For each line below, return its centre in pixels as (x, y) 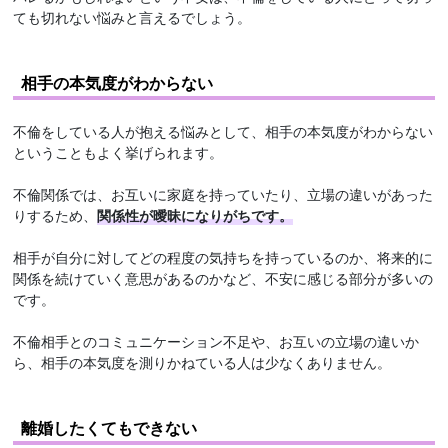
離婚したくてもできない (109, 427)
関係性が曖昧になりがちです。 (195, 214)
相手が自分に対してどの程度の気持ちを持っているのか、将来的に (223, 256)
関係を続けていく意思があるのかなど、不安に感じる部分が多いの (223, 277)
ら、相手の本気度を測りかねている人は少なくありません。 (202, 361)
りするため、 (55, 214)
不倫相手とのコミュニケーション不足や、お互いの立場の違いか (216, 340)
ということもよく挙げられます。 (118, 151)
